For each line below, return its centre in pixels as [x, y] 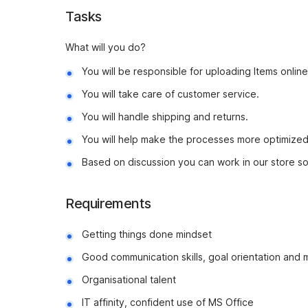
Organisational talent [129, 279]
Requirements [108, 203]
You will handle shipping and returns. [165, 117]
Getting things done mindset [147, 234]
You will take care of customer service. [170, 94]
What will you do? [106, 47]
